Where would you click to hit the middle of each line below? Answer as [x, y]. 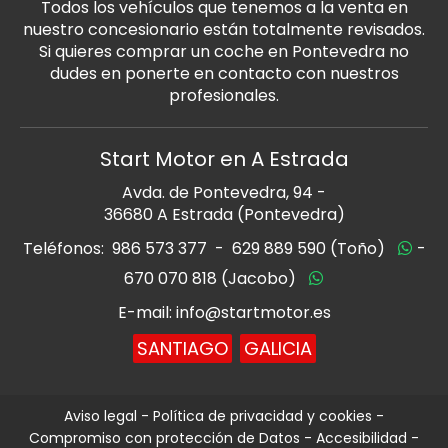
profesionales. [224, 95]
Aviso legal [100, 415]
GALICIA [277, 348]
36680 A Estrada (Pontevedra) [224, 214]
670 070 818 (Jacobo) [210, 278]
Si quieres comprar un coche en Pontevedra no [224, 51]
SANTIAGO [182, 348]
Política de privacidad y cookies [262, 415]
